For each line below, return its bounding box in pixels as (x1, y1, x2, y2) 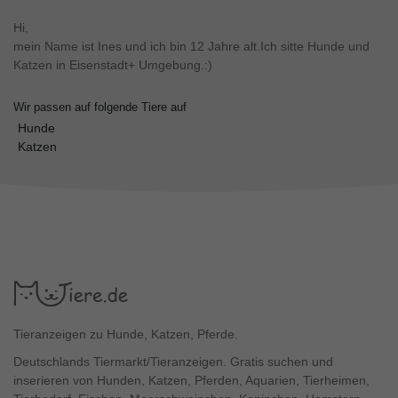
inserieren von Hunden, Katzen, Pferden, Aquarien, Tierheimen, (13, 372, 370, 387)
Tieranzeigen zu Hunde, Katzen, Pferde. (13, 326, 238, 341)
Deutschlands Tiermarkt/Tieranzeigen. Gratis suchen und (13, 354, 333, 369)
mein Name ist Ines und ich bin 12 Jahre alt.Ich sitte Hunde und (13, 38, 370, 53)
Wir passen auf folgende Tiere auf (13, 100, 187, 114)
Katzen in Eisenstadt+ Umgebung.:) (13, 57, 212, 72)
